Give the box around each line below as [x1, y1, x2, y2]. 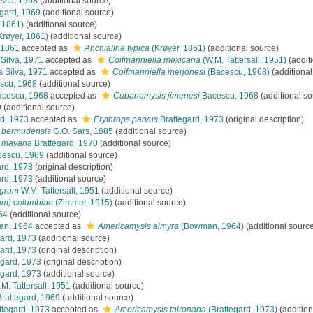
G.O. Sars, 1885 [51, 126, 113, 136]
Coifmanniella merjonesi [112, 67, 205, 77]
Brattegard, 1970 [32, 138, 98, 148]
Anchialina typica [85, 43, 150, 53]
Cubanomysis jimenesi [113, 91, 200, 101]
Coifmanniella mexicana [108, 55, 201, 65]
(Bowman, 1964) [179, 221, 244, 231]
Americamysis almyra [98, 221, 179, 231]
